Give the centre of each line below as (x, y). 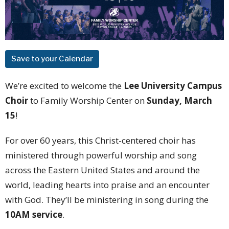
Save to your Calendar (52, 59)
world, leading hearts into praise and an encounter (107, 185)
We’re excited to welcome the (64, 85)
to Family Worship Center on (87, 100)
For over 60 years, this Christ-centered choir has (100, 140)
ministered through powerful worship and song (101, 155)
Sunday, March (179, 100)
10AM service (34, 214)
